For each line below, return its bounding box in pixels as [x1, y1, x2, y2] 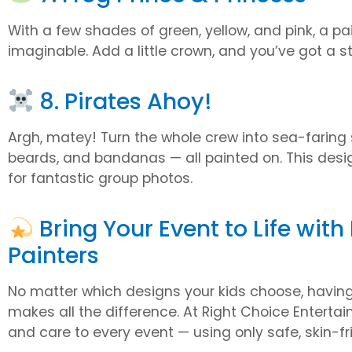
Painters [8, 240, 99, 272]
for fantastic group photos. [8, 168, 192, 188]
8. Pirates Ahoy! [33, 85, 212, 117]
